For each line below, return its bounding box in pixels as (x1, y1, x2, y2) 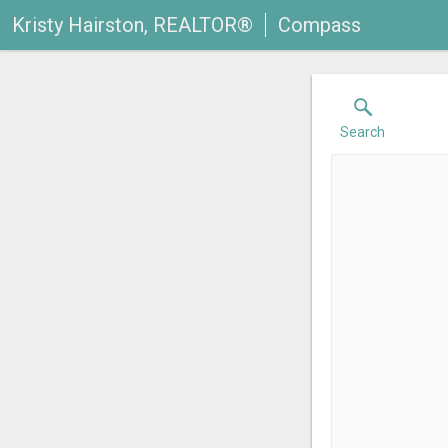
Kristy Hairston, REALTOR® (12, 13, 253, 37)
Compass (278, 13, 361, 37)
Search (340, 124, 385, 140)
